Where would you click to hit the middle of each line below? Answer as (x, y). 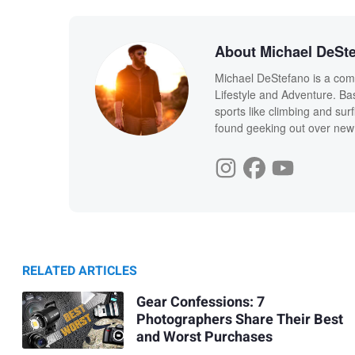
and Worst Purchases (204, 338)
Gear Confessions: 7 (200, 303)
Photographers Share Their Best (239, 320)
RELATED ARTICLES (80, 271)
